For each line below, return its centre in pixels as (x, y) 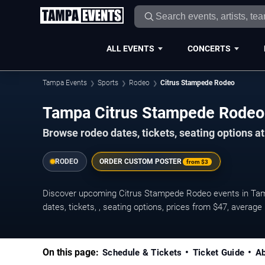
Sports (108, 83)
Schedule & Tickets (142, 253)
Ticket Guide (219, 253)
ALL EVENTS (130, 48)
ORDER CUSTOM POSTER (140, 162)
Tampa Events (65, 83)
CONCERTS (209, 48)
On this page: (71, 253)
